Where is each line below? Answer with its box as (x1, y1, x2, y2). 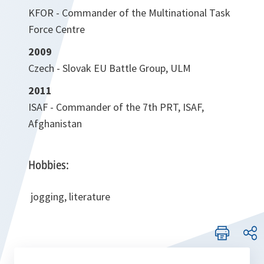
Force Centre (28, 22, 85, 36)
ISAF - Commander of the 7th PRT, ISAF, (28, 100, 204, 114)
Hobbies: (28, 156, 69, 173)
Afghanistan (28, 116, 82, 130)
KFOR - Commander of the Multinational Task (28, 5, 230, 19)
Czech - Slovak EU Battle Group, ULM (28, 61, 191, 75)
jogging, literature (31, 189, 110, 203)
